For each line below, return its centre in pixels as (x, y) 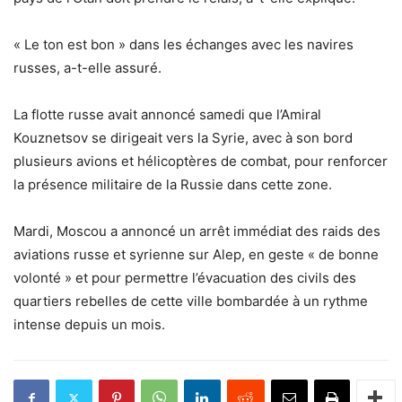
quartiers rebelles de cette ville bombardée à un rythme (191, 301)
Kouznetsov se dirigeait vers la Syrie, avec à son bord (183, 138)
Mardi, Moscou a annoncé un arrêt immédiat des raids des (197, 232)
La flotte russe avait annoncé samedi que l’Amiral (167, 115)
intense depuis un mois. (89, 325)
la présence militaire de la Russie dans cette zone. (173, 185)
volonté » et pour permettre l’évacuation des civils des (185, 278)
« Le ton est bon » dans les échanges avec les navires (184, 45)
